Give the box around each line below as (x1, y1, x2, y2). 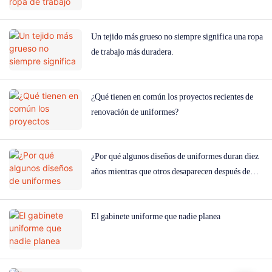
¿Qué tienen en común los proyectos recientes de (91, 91, 253, 101)
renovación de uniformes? (91, 106, 178, 117)
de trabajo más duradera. (91, 47, 174, 57)
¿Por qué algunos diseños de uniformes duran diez (91, 151, 259, 161)
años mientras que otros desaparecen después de (91, 166, 250, 177)
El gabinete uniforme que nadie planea (91, 211, 220, 221)
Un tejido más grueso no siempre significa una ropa (91, 32, 263, 42)
